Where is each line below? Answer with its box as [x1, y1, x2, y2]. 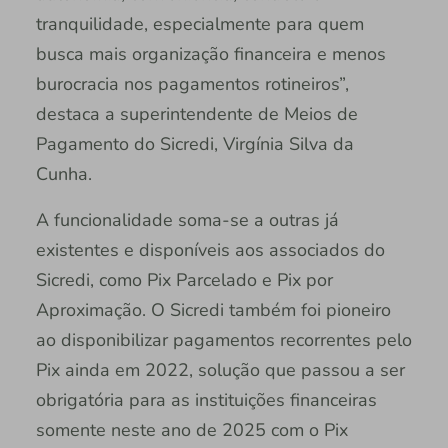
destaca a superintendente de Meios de [35, 102, 358, 127]
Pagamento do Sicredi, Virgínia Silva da [35, 132, 354, 157]
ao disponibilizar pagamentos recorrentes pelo [35, 328, 412, 353]
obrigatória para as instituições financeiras [35, 388, 377, 413]
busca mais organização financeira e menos [35, 42, 386, 67]
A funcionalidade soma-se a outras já [35, 208, 339, 233]
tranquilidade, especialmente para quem [35, 12, 364, 37]
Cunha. [35, 162, 92, 187]
